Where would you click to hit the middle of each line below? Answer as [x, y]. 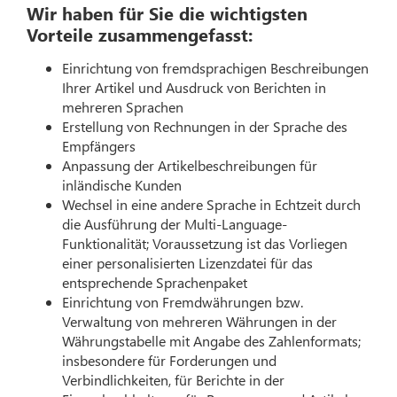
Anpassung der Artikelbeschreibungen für [190, 165]
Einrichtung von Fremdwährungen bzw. [183, 301]
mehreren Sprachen [123, 106]
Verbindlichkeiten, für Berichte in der [174, 379]
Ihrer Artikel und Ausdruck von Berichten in [195, 87]
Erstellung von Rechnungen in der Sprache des [205, 126]
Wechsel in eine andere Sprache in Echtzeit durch [212, 204]
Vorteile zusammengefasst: [140, 33]
